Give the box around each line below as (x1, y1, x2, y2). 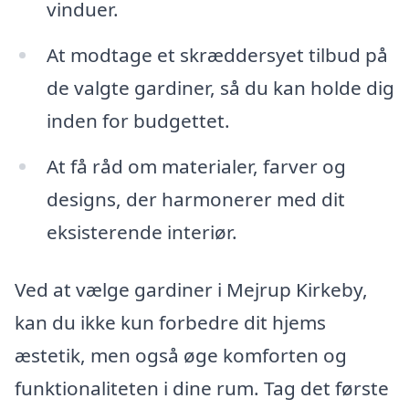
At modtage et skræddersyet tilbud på (46, 41, 388, 68)
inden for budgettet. (46, 107, 230, 133)
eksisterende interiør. (46, 218, 237, 245)
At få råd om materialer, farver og (46, 152, 346, 179)
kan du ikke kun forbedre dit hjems (15, 309, 326, 336)
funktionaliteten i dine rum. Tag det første (15, 375, 389, 402)
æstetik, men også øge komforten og (15, 342, 347, 369)
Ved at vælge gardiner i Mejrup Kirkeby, (15, 277, 368, 303)
